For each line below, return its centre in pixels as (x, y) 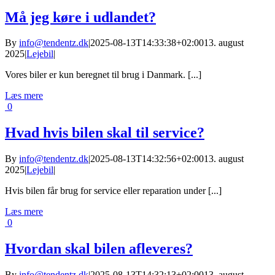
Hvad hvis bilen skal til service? (105, 133)
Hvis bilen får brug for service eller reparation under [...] (113, 191)
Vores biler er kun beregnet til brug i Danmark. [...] (103, 75)
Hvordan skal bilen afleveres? (99, 249)
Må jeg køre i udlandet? (80, 17)
